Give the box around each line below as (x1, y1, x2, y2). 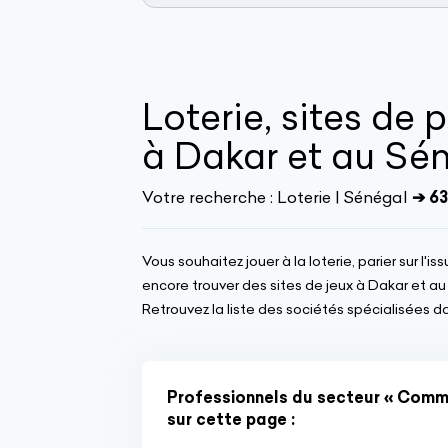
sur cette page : (167, 409, 295, 429)
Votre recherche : (142, 187, 277, 207)
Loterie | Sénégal (277, 187, 408, 207)
